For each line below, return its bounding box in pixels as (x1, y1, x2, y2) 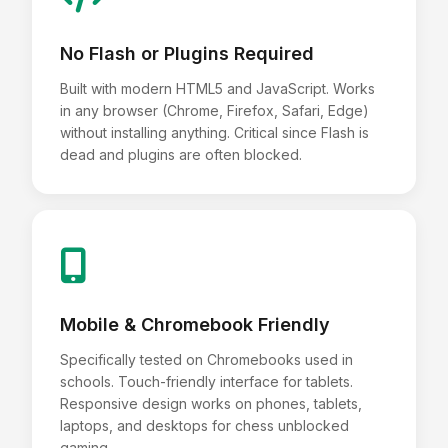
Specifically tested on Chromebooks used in (60, 350, 353, 368)
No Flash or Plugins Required (60, 42, 314, 64)
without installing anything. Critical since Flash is (60, 123, 369, 141)
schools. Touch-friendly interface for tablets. (60, 372, 353, 390)
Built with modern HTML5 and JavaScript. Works (60, 79, 375, 97)
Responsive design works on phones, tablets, (60, 394, 362, 412)
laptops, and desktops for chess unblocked (60, 416, 349, 434)
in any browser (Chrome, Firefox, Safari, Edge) (60, 101, 369, 119)
